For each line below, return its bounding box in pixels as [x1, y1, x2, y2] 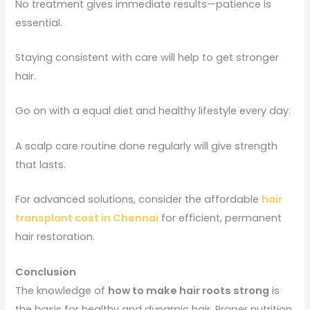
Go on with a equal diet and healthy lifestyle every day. [15, 104, 291, 118]
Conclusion [15, 264, 77, 279]
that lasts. [15, 157, 66, 172]
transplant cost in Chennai [15, 211, 159, 226]
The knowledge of [15, 283, 109, 298]
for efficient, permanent [161, 211, 282, 226]
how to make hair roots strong [108, 283, 270, 298]
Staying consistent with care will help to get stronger [15, 51, 280, 65]
